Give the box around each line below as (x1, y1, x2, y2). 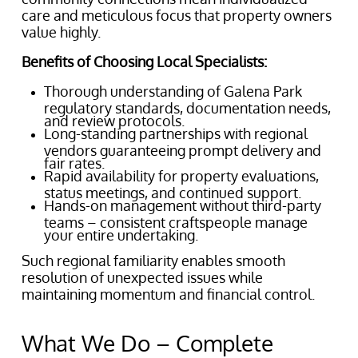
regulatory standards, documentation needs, (44, 99, 331, 113)
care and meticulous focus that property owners (22, 6, 332, 24)
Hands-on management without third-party (44, 197, 321, 214)
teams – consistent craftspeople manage (44, 213, 308, 227)
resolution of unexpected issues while (22, 268, 263, 286)
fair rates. (44, 154, 105, 168)
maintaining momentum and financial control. (22, 285, 315, 303)
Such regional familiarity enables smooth (22, 252, 285, 269)
